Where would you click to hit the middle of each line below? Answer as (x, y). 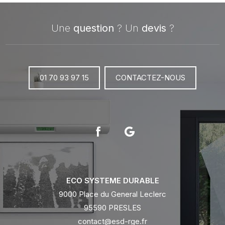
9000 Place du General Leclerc (113, 194)
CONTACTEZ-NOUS (153, 78)
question (93, 28)
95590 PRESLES (113, 208)
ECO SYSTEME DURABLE (113, 181)
